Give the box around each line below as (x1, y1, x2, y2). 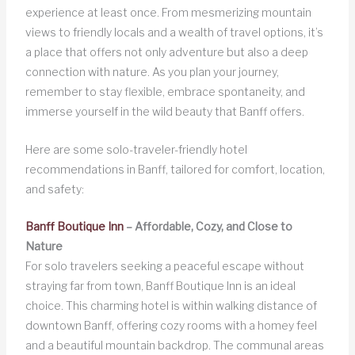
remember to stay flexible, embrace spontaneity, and (25, 85, 305, 99)
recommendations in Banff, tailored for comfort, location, (25, 162, 325, 176)
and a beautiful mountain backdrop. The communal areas (25, 338, 324, 353)
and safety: (25, 181, 84, 196)
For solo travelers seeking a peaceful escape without (25, 259, 304, 273)
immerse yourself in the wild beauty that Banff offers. (25, 105, 304, 119)
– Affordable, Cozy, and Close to (123, 219, 292, 234)
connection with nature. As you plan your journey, (25, 65, 279, 79)
